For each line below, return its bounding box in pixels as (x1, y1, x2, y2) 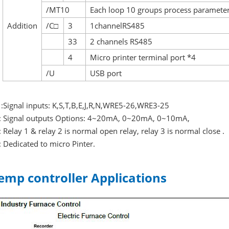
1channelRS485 (90, 20, 145, 31)
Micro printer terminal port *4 (90, 52, 196, 63)
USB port (90, 68, 122, 79)
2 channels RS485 (90, 36, 153, 47)
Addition (7, 20, 38, 31)
